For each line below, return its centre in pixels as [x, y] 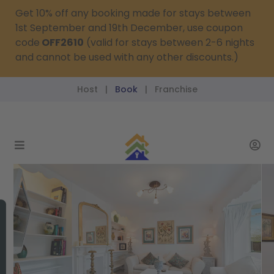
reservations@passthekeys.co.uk [153, 118]
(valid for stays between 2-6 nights [169, 43]
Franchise [176, 89]
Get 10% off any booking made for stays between [133, 13]
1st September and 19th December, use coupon [129, 28]
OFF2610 [62, 43]
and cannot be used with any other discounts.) [127, 57]
